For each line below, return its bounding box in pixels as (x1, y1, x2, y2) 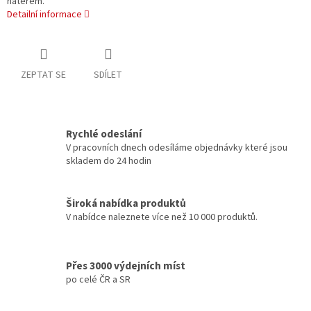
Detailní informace (7, 8, 82, 22)
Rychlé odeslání (66, 126, 142, 142)
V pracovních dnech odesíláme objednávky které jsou (66, 141, 287, 155)
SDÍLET (94, 68, 122, 83)
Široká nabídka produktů (66, 195, 186, 211)
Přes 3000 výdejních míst (66, 258, 185, 274)
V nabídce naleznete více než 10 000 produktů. (66, 210, 258, 224)
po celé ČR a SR (66, 272, 131, 287)
